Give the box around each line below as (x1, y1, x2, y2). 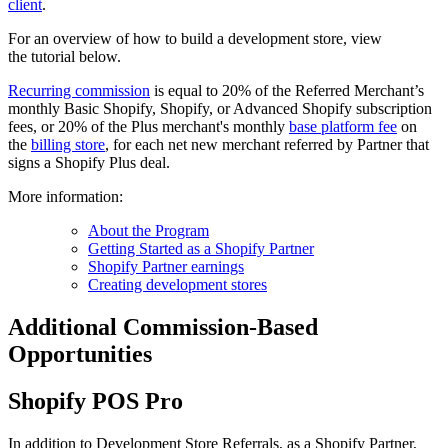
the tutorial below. (8, 48, 121, 66)
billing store (31, 136, 105, 154)
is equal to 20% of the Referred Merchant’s (150, 82, 424, 100)
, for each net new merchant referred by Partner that (105, 136, 429, 154)
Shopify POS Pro (8, 388, 183, 415)
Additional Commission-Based (8, 314, 318, 341)
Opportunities (8, 341, 152, 368)
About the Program (88, 222, 209, 240)
